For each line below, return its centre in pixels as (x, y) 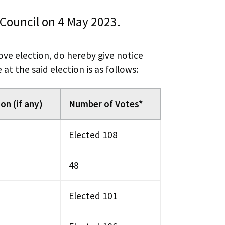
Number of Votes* (106, 104)
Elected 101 (93, 196)
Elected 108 (93, 134)
